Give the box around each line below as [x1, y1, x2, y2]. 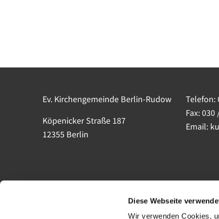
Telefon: [185, 92, 218, 105]
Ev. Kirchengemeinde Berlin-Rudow [43, 92, 172, 105]
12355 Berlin [43, 128, 88, 140]
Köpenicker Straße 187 [43, 114, 126, 126]
